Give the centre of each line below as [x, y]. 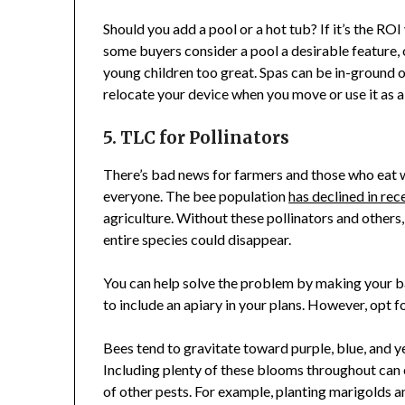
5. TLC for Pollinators [198, 138]
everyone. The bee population [196, 196]
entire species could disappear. [198, 240]
